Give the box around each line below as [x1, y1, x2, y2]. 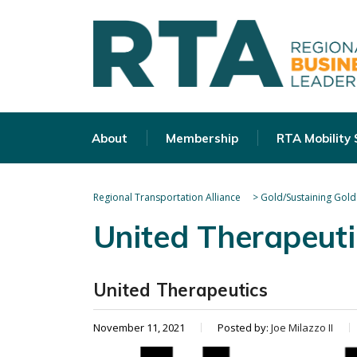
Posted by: [218, 320, 271, 335]
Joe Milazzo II [271, 320, 333, 335]
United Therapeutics [93, 279, 268, 301]
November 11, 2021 [93, 320, 185, 335]
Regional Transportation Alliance [93, 190, 241, 204]
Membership [166, 131, 238, 146]
